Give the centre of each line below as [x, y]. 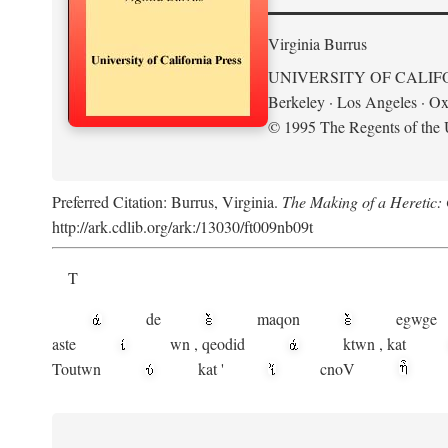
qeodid [225, 343]
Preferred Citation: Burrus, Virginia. [167, 201]
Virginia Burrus [317, 43]
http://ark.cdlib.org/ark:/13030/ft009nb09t [182, 226]
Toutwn [78, 368]
